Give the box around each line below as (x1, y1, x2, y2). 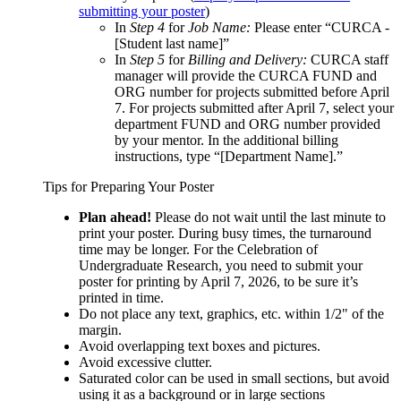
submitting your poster (79, 3, 205, 19)
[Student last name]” (115, 35, 229, 51)
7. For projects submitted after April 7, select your (115, 99, 394, 115)
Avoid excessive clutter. (79, 354, 212, 370)
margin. (79, 321, 122, 337)
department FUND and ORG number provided (115, 115, 380, 132)
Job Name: (188, 19, 254, 35)
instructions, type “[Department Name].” (115, 148, 343, 164)
